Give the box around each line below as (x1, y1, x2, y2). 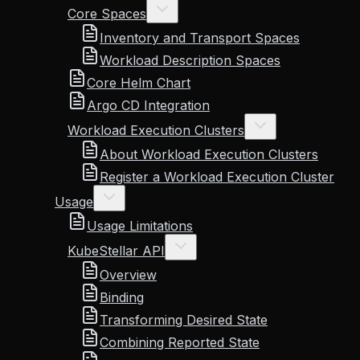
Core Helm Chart (87, 75, 190, 91)
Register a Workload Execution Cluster (100, 169, 334, 185)
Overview (100, 267, 157, 283)
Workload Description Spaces (100, 52, 280, 68)
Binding (100, 289, 144, 305)
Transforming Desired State (100, 312, 268, 328)
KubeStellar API (67, 243, 165, 259)
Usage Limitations (87, 218, 193, 234)
